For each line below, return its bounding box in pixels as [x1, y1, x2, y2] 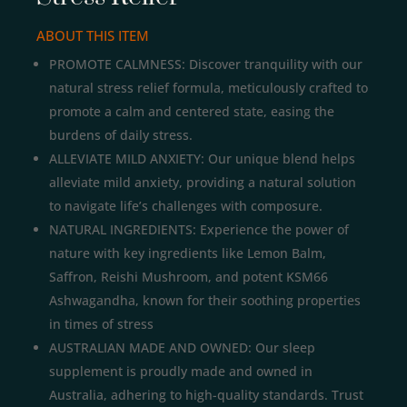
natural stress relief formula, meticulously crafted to [49, 79, 368, 97]
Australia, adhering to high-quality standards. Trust [49, 386, 363, 404]
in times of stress [49, 315, 154, 333]
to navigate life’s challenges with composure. [49, 197, 323, 215]
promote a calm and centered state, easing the [49, 103, 334, 121]
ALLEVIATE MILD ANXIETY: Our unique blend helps [49, 150, 355, 168]
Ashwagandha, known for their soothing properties [49, 292, 361, 310]
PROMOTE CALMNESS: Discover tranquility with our [49, 55, 362, 74]
